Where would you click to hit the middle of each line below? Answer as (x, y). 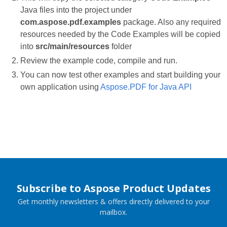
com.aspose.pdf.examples (71, 22)
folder (121, 47)
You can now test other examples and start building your (120, 75)
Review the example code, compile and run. (99, 61)
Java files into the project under (76, 10)
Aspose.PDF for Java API (146, 87)
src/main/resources (72, 47)
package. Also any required (171, 22)
